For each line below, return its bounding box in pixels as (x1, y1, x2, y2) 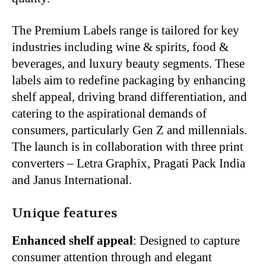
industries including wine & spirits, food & (12, 40, 229, 55)
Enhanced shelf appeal (12, 233, 133, 248)
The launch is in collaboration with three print (12, 140, 243, 154)
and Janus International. (12, 173, 135, 188)
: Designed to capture (133, 233, 240, 248)
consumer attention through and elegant (12, 250, 212, 265)
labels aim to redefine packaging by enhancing (12, 73, 246, 88)
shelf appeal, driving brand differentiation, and (12, 90, 247, 104)
